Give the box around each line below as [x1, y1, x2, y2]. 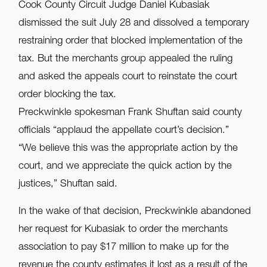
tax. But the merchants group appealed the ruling [18, 54, 233, 65]
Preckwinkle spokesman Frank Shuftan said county [18, 108, 243, 119]
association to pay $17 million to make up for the [18, 243, 229, 253]
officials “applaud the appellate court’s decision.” [18, 126, 229, 136]
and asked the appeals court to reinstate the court [18, 72, 238, 83]
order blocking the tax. [18, 90, 117, 101]
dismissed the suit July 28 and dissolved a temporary [18, 18, 250, 29]
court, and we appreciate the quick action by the [18, 162, 232, 172]
